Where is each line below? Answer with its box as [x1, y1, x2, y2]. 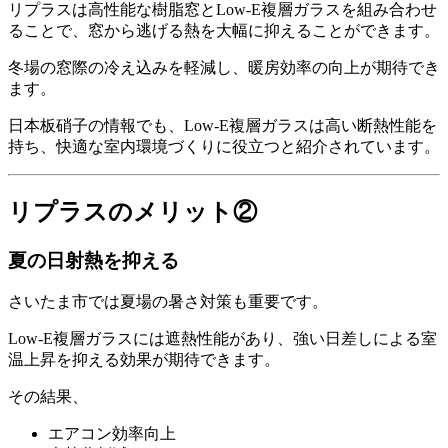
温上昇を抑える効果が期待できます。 [8, 351, 280, 369]
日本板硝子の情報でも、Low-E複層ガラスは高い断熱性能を [8, 116, 437, 134]
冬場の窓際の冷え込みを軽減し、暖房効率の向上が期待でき [8, 58, 440, 76]
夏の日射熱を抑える [8, 249, 179, 271]
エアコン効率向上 [48, 425, 176, 443]
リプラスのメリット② [8, 198, 257, 225]
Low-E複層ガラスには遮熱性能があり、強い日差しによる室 [8, 330, 437, 348]
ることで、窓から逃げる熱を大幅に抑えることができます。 [8, 21, 440, 39]
